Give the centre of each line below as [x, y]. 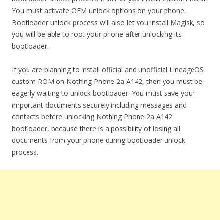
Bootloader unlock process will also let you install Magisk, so [108, 22]
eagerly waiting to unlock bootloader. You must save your [103, 93]
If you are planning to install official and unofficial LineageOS [108, 69]
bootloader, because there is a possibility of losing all [96, 128]
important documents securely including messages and [99, 105]
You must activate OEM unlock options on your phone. [99, 11]
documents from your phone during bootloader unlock [98, 140]
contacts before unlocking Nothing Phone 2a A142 [92, 117]
